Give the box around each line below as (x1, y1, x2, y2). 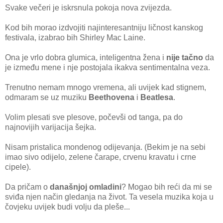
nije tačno (166, 53, 203, 62)
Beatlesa (140, 93, 173, 102)
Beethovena (89, 93, 134, 102)
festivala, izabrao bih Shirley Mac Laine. (5, 33, 145, 42)
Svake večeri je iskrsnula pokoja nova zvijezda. (5, 3, 172, 12)
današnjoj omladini (50, 183, 121, 192)
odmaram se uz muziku (5, 93, 89, 102)
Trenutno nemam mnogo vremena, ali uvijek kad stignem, (5, 83, 206, 92)
